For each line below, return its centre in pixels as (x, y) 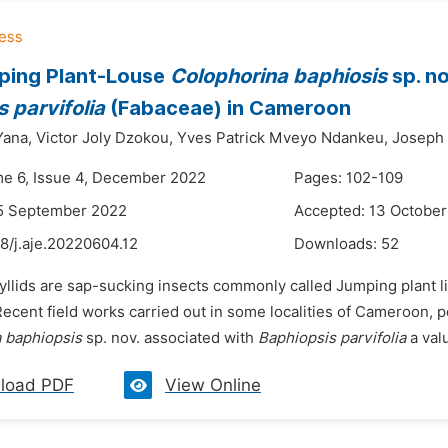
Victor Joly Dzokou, (104, 138)
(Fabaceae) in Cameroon (228, 108)
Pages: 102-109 (348, 178)
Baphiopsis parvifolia (332, 338)
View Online (213, 385)
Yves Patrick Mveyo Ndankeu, (282, 138)
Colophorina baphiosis (278, 76)
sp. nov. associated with (170, 338)
